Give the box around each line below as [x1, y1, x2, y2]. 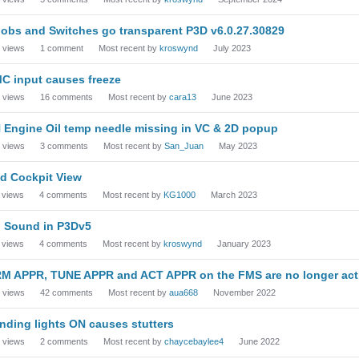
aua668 [169, 288, 198, 297]
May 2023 [219, 141, 257, 151]
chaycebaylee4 [164, 337, 224, 346]
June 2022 [239, 337, 280, 346]
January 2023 [217, 239, 271, 248]
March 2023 [211, 190, 257, 200]
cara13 [169, 92, 196, 102]
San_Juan [164, 141, 204, 151]
